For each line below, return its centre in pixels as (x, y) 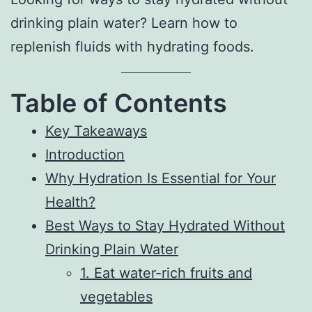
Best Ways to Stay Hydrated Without (165, 225)
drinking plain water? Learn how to (124, 23)
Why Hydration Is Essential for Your (161, 178)
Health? (70, 202)
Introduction (85, 154)
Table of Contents (119, 103)
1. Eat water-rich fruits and (166, 273)
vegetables (116, 296)
